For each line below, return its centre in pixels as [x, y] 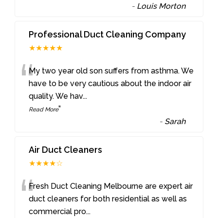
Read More [44, 110]
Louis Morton [161, 6]
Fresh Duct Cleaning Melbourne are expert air [111, 186]
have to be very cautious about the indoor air [110, 84]
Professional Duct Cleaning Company [108, 35]
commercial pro [58, 212]
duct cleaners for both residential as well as [108, 199]
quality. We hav [56, 96]
